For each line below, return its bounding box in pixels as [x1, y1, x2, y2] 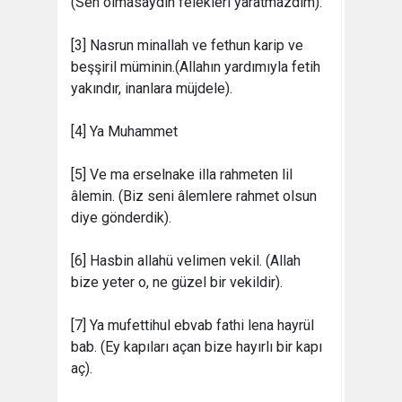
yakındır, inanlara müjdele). [71, 79, 232, 97]
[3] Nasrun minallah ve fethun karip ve [71, 36, 303, 54]
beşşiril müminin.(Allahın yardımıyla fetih [71, 57, 320, 75]
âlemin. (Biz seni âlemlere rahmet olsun [71, 187, 317, 205]
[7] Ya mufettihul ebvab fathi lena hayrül [71, 316, 314, 334]
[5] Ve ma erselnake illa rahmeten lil [71, 165, 293, 183]
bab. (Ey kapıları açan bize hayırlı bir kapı [71, 337, 322, 355]
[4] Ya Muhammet [71, 122, 178, 140]
